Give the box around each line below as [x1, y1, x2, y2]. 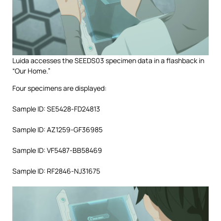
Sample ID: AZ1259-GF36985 [12, 124, 103, 134]
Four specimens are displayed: [12, 83, 107, 93]
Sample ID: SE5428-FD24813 [12, 104, 100, 113]
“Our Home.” [12, 66, 50, 75]
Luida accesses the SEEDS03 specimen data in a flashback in [12, 55, 204, 65]
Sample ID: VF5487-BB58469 [12, 145, 102, 155]
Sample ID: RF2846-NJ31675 [12, 166, 100, 176]
